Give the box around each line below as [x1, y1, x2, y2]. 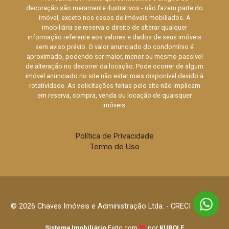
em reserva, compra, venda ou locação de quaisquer [37, 91, 192, 100]
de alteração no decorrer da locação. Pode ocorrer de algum [26, 62, 203, 71]
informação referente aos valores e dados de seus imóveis [28, 33, 201, 41]
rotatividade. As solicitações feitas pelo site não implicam [29, 82, 200, 90]
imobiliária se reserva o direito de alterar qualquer [42, 24, 187, 32]
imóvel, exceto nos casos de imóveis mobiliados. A [38, 14, 191, 22]
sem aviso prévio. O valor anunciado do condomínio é [35, 43, 194, 51]
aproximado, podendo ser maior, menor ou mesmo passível [26, 53, 203, 61]
